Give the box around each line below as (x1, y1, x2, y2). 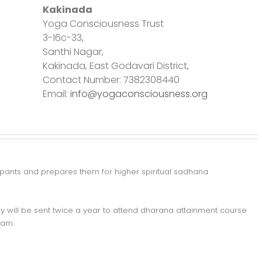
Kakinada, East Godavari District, (42, 59, 189, 73)
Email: (42, 87, 70, 101)
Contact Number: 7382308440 (42, 73, 182, 87)
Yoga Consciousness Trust (42, 17, 164, 30)
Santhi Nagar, (42, 45, 106, 58)
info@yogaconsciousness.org (70, 87, 208, 101)
